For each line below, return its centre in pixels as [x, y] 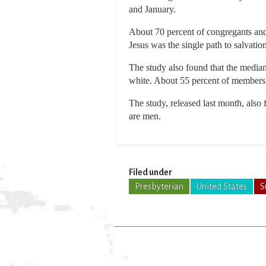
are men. [145, 116]
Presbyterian [159, 187]
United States [222, 187]
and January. [152, 9]
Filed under [151, 172]
